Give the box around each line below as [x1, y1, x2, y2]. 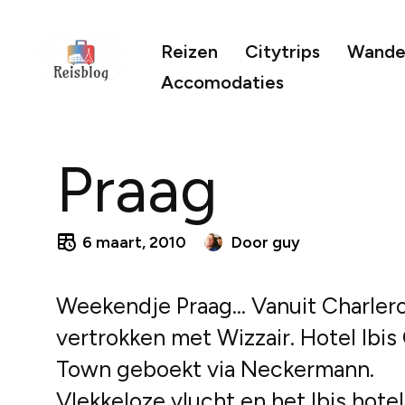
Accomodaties [161, 71, 285, 93]
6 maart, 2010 [82, 232, 186, 251]
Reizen [161, 41, 219, 62]
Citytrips [245, 41, 321, 62]
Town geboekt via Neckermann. [56, 355, 374, 382]
